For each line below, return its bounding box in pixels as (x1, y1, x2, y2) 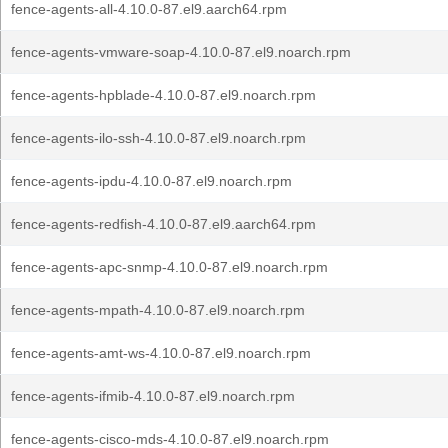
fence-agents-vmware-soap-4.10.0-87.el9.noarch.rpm (11, 44, 351, 60)
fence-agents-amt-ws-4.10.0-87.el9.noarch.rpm (11, 345, 311, 361)
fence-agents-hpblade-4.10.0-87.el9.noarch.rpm (11, 87, 316, 103)
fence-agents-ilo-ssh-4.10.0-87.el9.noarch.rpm (11, 130, 306, 146)
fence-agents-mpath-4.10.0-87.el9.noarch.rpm (11, 302, 305, 318)
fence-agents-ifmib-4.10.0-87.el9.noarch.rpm (11, 388, 295, 404)
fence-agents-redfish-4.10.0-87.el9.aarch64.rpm (11, 216, 316, 232)
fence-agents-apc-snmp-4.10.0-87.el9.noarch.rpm (11, 259, 328, 275)
